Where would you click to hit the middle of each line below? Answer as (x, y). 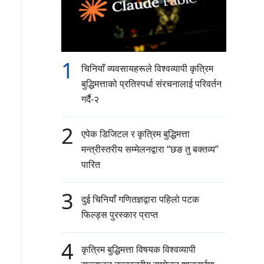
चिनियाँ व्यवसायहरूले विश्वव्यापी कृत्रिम (147, 69)
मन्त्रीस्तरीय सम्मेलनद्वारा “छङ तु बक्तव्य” (150, 149)
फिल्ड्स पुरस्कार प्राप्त (120, 215)
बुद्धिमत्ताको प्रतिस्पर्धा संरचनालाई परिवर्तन (151, 84)
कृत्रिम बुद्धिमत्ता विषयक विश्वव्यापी (138, 250)
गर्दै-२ (90, 99)
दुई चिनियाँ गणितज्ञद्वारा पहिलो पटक (140, 199)
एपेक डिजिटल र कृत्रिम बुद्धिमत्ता (136, 134)
